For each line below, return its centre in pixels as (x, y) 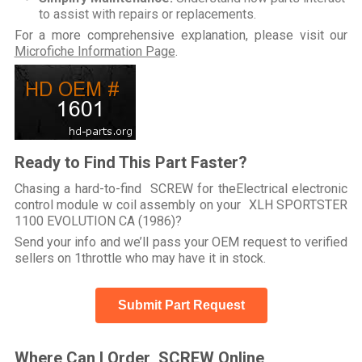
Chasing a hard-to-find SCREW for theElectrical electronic (181, 188)
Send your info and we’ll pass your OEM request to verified (181, 242)
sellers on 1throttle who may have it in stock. (140, 258)
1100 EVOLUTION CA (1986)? (98, 221)
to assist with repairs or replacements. (147, 14)
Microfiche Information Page (95, 51)
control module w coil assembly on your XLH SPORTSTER (181, 204)
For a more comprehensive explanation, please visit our (181, 35)
